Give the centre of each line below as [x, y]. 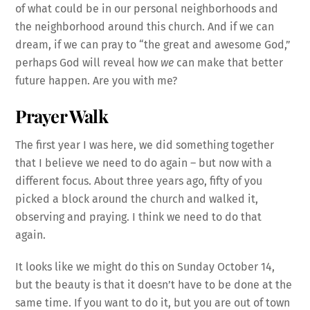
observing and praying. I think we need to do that [139, 217]
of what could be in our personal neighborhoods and [147, 8]
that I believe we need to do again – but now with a [144, 163]
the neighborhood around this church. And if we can [145, 26]
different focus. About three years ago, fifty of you [139, 181]
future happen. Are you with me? [97, 80]
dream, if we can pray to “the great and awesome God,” [153, 44]
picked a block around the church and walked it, [137, 199]
